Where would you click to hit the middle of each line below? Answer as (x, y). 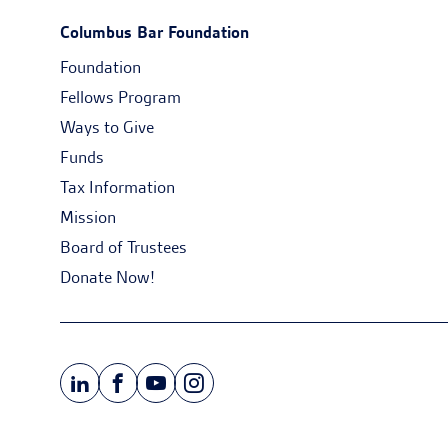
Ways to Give (107, 127)
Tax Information (117, 187)
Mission (88, 217)
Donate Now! (107, 277)
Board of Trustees (123, 247)
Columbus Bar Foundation (154, 32)
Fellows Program (120, 97)
